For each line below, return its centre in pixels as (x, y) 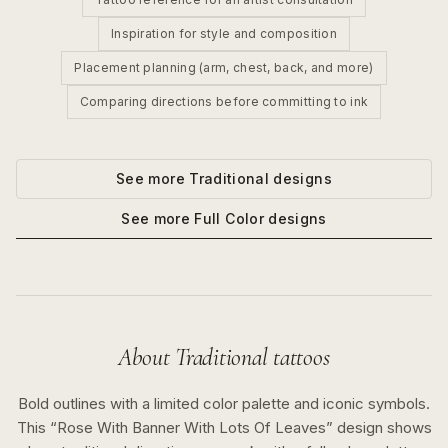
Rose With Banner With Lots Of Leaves (191, 427)
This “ (36, 427)
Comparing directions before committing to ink (224, 101)
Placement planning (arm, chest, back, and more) (224, 67)
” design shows (378, 427)
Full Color (229, 218)
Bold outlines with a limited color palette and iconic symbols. (224, 403)
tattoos (298, 357)
